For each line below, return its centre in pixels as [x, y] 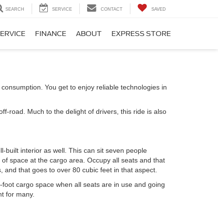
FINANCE [51, 34]
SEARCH [15, 9]
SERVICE [62, 9]
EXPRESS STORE [141, 34]
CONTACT [112, 9]
